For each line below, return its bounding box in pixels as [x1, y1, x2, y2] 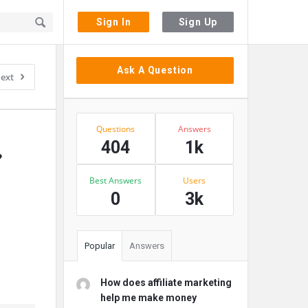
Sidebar [56, 46, 115, 66]
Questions [96, 123, 135, 135]
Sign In [96, 16, 131, 27]
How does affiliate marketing [100, 277, 232, 288]
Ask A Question [116, 65, 194, 76]
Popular [85, 241, 115, 251]
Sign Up [178, 16, 218, 27]
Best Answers [89, 175, 142, 186]
